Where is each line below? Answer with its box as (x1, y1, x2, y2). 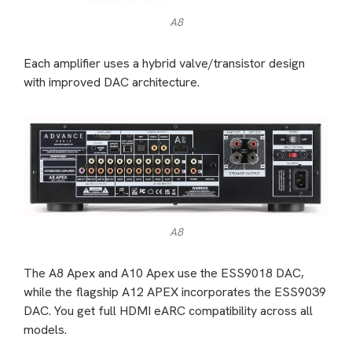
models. (24, 321, 67, 339)
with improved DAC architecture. (24, 74, 200, 91)
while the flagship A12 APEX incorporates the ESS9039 (24, 284, 326, 301)
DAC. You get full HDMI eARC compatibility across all (24, 302, 313, 320)
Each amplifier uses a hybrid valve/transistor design (24, 55, 305, 72)
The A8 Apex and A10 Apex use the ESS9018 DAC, (24, 265, 304, 282)
